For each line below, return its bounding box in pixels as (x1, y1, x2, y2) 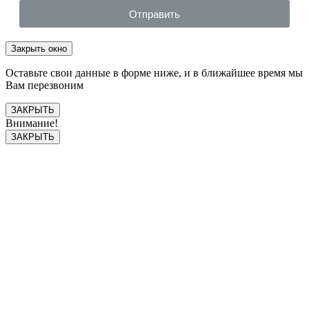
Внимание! (6, 117, 58, 130)
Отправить (129, 8, 180, 20)
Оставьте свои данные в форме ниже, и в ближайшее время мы (6, 67, 303, 79)
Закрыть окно (11, 43, 67, 54)
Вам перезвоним (6, 79, 83, 92)
